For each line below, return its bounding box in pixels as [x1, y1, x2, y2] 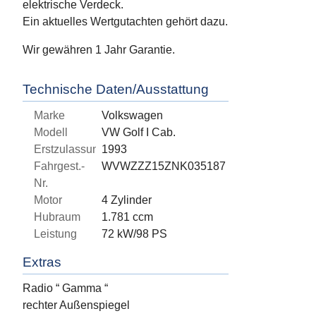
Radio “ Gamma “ [23, 282, 108, 295]
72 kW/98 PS [101, 228, 167, 241]
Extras [23, 255, 61, 270]
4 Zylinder [101, 194, 152, 207]
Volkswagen [101, 109, 163, 122]
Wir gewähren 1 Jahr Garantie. [23, 44, 175, 56]
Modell [34, 126, 68, 139]
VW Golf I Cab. [101, 126, 176, 139]
